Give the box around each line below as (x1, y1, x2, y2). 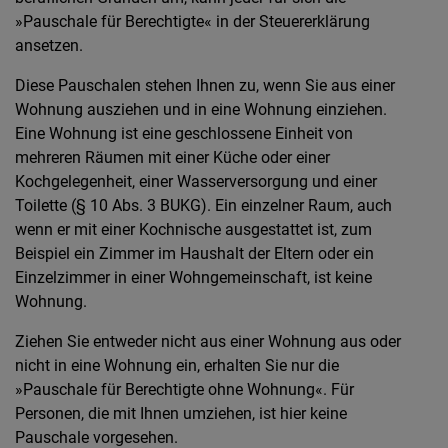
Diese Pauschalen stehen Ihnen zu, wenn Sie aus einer (15, 76, 395, 95)
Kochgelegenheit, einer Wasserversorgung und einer (15, 172, 377, 191)
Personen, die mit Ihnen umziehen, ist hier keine (15, 404, 347, 423)
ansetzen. (15, 36, 83, 55)
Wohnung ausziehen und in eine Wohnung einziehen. (15, 100, 387, 119)
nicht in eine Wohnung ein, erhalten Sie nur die (15, 356, 339, 375)
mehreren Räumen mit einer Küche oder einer (15, 148, 330, 167)
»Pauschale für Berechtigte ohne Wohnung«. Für (15, 380, 354, 399)
